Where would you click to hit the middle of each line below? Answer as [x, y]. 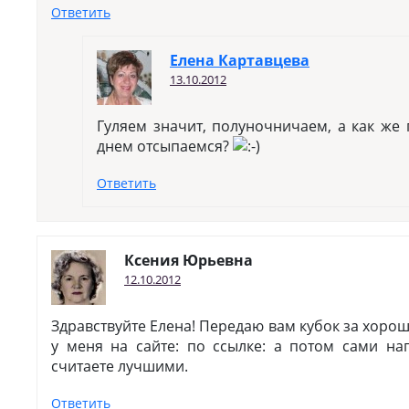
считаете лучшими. [120, 366]
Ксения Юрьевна [189, 260]
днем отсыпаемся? [165, 146]
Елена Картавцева [240, 60]
